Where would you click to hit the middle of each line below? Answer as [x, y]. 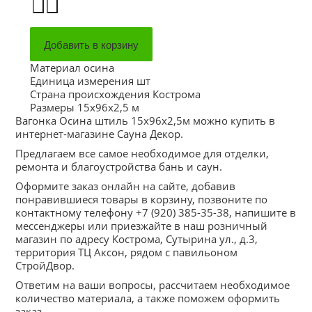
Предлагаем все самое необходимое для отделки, [142, 153]
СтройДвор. [45, 265]
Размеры [52, 107]
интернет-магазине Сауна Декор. [100, 134]
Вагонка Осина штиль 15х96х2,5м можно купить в [146, 120]
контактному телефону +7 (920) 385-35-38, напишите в [156, 212]
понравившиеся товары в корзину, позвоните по [142, 199]
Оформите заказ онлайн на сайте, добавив [126, 186]
